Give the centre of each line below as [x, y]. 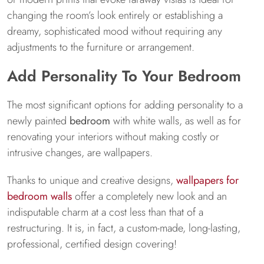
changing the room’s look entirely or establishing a [115, 15]
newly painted [38, 121]
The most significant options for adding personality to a [125, 105]
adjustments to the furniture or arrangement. [101, 47]
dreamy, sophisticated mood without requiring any [115, 31]
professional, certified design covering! [92, 244]
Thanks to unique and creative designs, [92, 180]
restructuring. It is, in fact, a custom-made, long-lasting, [124, 228]
